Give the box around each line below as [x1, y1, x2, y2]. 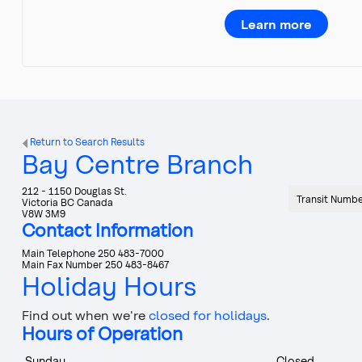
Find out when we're [22, 306, 149, 322]
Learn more [241, 16, 312, 32]
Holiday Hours [22, 269, 196, 301]
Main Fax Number [22, 258, 103, 270]
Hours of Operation [22, 322, 183, 343]
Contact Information [22, 218, 193, 240]
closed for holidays [149, 306, 267, 322]
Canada [77, 196, 113, 208]
